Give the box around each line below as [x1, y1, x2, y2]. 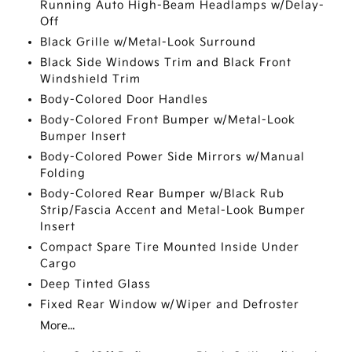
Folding [39, 166, 86, 180]
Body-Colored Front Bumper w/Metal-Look [39, 112, 295, 126]
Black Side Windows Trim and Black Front [39, 55, 291, 69]
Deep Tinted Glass [39, 277, 151, 291]
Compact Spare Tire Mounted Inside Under [39, 240, 299, 254]
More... [39, 318, 75, 332]
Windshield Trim [39, 71, 141, 86]
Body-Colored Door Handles [39, 92, 208, 106]
